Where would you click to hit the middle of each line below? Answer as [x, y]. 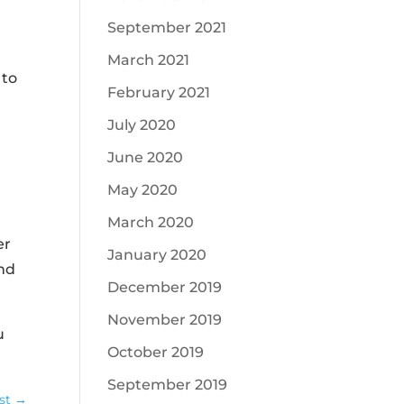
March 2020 [151, 222]
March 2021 [149, 60]
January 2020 [157, 255]
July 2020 [142, 125]
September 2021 [167, 28]
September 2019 [168, 385]
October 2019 [156, 352]
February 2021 [159, 92]
